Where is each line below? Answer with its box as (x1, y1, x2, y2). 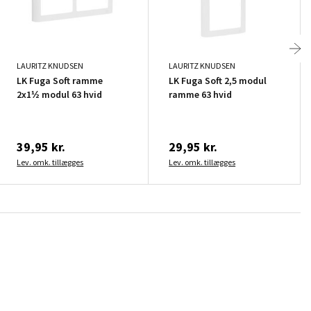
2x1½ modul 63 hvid (17, 87, 103, 101)
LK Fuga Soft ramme (17, 74, 73, 87)
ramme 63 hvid (169, 87, 233, 101)
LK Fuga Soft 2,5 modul (169, 74, 267, 87)
